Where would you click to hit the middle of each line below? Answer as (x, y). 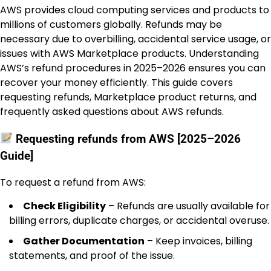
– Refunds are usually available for (188, 206)
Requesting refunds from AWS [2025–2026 (127, 139)
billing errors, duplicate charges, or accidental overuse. (139, 221)
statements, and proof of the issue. (92, 256)
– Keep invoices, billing (198, 241)
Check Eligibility (64, 206)
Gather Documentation (84, 241)
